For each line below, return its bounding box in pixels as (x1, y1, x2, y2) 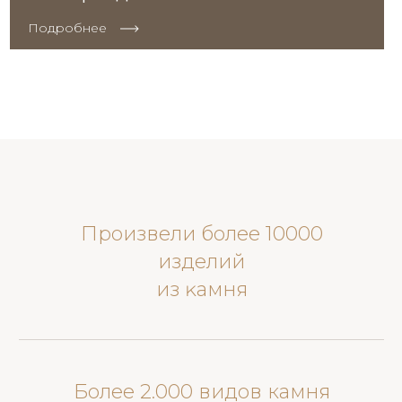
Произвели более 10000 (80, 222, 323, 247)
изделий (158, 249, 246, 275)
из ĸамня (155, 277, 248, 302)
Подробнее (27, 20, 107, 37)
